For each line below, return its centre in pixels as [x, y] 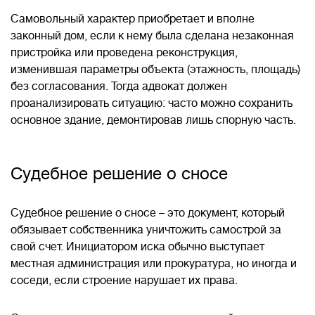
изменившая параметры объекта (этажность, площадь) [155, 70]
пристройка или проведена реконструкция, [124, 53]
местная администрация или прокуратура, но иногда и [154, 264]
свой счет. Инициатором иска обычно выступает [137, 247]
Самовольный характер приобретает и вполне [133, 19]
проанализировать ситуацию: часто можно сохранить [152, 103]
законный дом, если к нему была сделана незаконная [152, 36]
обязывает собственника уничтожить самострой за [146, 230]
